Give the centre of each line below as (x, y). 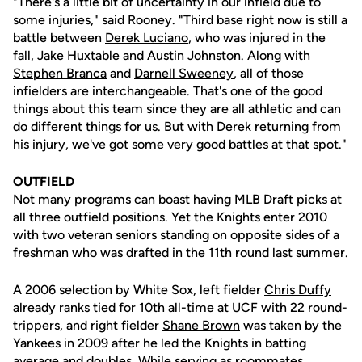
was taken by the (291, 325)
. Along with (276, 55)
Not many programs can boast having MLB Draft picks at (177, 199)
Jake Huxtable (78, 55)
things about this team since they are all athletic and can (177, 109)
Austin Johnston (194, 55)
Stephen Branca (60, 73)
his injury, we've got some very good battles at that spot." (180, 144)
